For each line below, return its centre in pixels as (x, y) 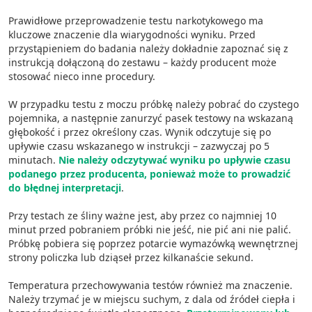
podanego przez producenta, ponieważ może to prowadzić (149, 174)
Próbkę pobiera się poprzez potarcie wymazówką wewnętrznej (153, 243)
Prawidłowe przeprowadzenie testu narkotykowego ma (136, 21)
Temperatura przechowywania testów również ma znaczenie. (150, 285)
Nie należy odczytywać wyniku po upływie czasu (174, 160)
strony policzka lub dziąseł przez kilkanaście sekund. (131, 257)
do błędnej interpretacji (65, 188)
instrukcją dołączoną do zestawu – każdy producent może (142, 62)
